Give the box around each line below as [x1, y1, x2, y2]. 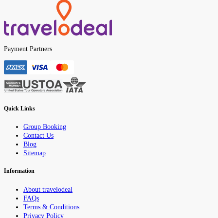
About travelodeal [23, 185, 73, 193]
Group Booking [23, 123, 66, 130]
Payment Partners [4, 45, 52, 53]
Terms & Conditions [23, 203, 79, 211]
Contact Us [23, 131, 54, 139]
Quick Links [4, 105, 35, 112]
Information [4, 168, 35, 175]
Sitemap [23, 149, 46, 157]
